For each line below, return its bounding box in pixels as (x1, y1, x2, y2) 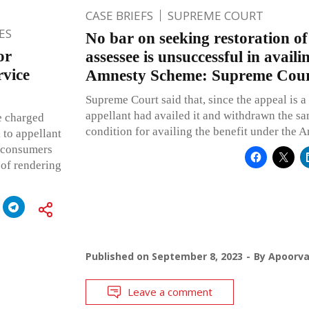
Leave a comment (127, 284, 212, 299)
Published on (85, 249, 152, 263)
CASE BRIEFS (85, 7, 153, 23)
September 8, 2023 (151, 249, 243, 263)
